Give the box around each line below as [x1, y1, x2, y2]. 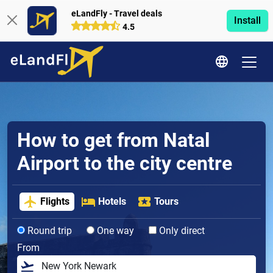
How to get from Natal [17, 129, 210, 152]
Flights [40, 196, 70, 208]
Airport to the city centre [17, 152, 232, 175]
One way [94, 225, 134, 237]
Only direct [157, 225, 205, 237]
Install [233, 15, 261, 26]
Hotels [97, 196, 126, 208]
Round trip [25, 225, 72, 237]
